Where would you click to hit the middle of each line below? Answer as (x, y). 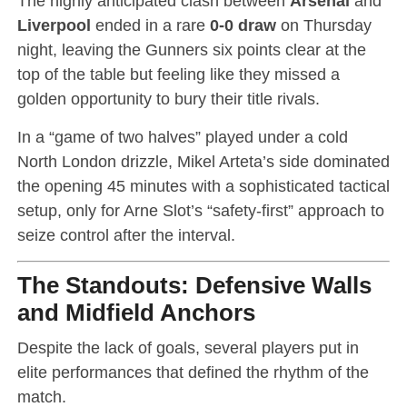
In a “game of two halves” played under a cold (182, 137)
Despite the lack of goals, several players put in (188, 347)
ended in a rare (150, 25)
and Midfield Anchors (136, 313)
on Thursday (323, 25)
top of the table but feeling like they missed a (178, 74)
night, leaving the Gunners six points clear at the (191, 50)
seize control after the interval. (126, 235)
